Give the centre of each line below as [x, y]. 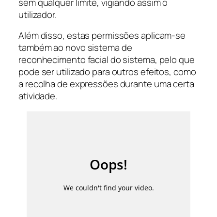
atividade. [38, 96]
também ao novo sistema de [75, 48]
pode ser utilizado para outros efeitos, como [107, 72]
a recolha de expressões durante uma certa [106, 84]
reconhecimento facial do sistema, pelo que [107, 60]
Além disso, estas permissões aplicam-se [102, 36]
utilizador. [38, 14]
